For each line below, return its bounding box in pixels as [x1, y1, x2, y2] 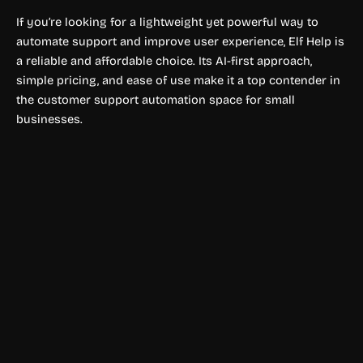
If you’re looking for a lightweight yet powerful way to [16, 15, 318, 30]
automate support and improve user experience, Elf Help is [16, 34, 344, 49]
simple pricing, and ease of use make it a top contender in [16, 73, 340, 88]
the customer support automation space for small [16, 92, 295, 108]
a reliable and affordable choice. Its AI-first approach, [16, 53, 312, 69]
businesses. [16, 112, 83, 127]
